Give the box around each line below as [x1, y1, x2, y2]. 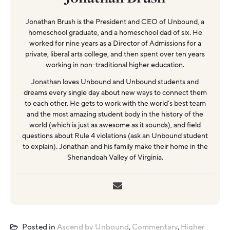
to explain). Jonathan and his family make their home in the [22, 141, 208, 151]
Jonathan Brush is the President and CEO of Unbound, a [26, 16, 204, 27]
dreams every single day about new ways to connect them [23, 87, 207, 98]
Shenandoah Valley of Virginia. [67, 152, 163, 162]
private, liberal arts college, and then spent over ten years [25, 49, 205, 59]
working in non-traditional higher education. [46, 60, 184, 70]
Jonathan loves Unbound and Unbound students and [31, 76, 199, 87]
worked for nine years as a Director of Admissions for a [29, 38, 201, 48]
